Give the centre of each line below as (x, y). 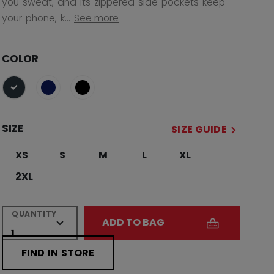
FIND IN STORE (58, 253)
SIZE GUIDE (199, 129)
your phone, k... (36, 18)
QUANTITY (34, 214)
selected (34, 94)
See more (96, 18)
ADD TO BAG (133, 222)
